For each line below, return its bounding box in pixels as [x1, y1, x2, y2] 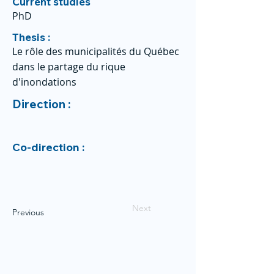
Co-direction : [12, 140, 87, 154]
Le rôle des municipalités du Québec [12, 45, 179, 58]
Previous [12, 207, 44, 218]
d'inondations [12, 75, 76, 89]
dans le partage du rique [12, 60, 125, 73]
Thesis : [12, 31, 50, 43]
